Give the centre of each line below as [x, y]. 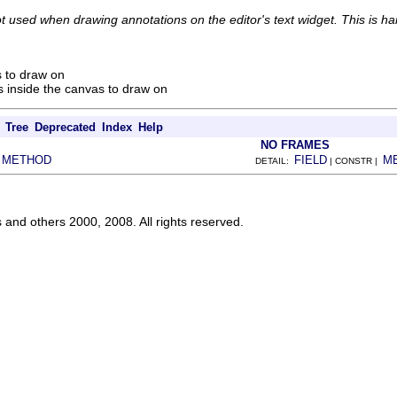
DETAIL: [275, 161]
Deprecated [65, 127]
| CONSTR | [355, 161]
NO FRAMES [295, 145]
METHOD [27, 160]
